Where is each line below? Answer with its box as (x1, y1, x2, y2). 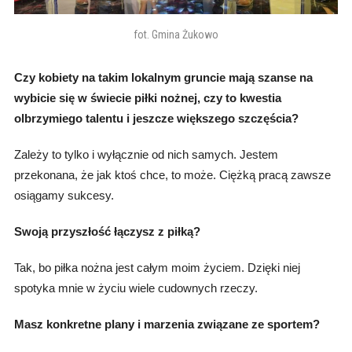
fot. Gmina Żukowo (134, 28, 218, 42)
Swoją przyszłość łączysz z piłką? (13, 225, 200, 239)
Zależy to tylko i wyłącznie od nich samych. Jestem (13, 148, 278, 162)
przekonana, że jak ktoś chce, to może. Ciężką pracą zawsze (13, 168, 331, 182)
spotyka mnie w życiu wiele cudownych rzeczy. (13, 281, 258, 295)
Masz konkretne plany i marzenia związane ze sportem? (13, 317, 320, 332)
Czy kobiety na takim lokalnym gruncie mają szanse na (13, 71, 313, 85)
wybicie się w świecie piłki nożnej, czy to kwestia (13, 91, 281, 105)
